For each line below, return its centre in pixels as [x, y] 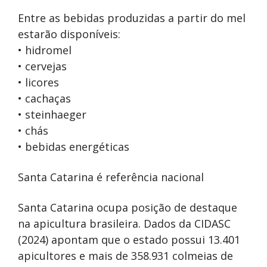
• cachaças [44, 98]
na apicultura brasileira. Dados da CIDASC [124, 223]
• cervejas [42, 66]
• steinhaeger [52, 114]
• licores [38, 82]
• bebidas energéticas [74, 146]
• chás [33, 130]
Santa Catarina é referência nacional [111, 177]
